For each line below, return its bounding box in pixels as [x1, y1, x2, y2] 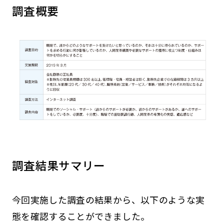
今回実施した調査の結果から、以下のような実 [11, 192, 205, 206]
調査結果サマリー [11, 156, 105, 173]
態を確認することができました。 [11, 209, 150, 222]
